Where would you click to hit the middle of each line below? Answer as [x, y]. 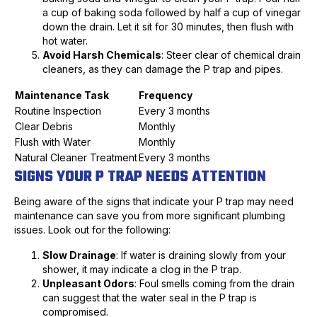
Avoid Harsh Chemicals [102, 55]
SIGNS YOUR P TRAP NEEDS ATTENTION [140, 177]
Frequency [166, 96]
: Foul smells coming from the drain [214, 284]
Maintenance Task [62, 96]
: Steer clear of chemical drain [231, 55]
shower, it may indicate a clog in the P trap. [142, 270]
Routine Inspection [58, 111]
